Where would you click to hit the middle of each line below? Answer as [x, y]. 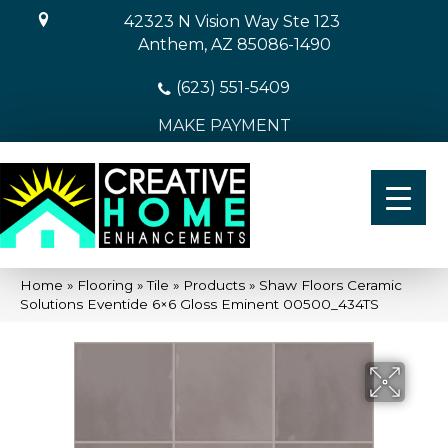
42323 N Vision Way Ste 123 [231, 21]
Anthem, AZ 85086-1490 [234, 44]
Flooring [105, 284]
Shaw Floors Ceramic [330, 284]
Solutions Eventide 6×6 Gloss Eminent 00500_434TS [199, 303]
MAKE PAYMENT [224, 125]
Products [214, 284]
